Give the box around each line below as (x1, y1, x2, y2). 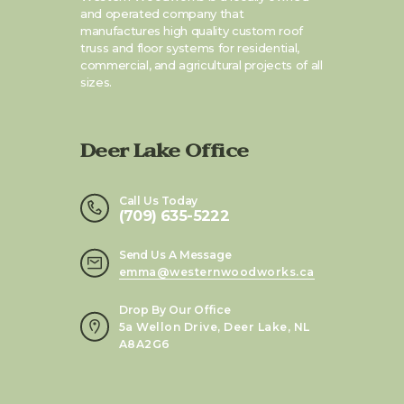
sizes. (80, 75, 112, 90)
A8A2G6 (118, 336, 170, 351)
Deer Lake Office (80, 144, 249, 161)
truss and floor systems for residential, (80, 41, 299, 56)
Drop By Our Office (118, 302, 231, 317)
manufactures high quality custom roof (80, 23, 304, 39)
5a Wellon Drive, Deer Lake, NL (118, 319, 310, 334)
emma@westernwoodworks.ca (118, 264, 315, 279)
